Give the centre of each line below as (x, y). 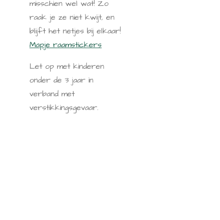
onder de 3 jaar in (61, 80)
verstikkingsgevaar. (64, 108)
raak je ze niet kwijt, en (72, 17)
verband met (52, 94)
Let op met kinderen (67, 66)
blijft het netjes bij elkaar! (75, 31)
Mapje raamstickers (66, 45)
